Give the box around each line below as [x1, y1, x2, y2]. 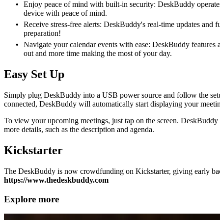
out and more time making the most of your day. [24, 49, 172, 58]
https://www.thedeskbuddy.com [4, 176, 109, 185]
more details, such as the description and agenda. [4, 125, 154, 134]
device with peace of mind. [24, 9, 107, 18]
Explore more [4, 193, 59, 204]
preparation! [24, 29, 61, 38]
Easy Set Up [4, 68, 64, 81]
